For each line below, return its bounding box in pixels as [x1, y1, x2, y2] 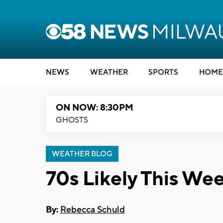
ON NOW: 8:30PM [56, 102, 133, 113]
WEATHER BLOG [52, 149, 112, 159]
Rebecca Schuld [60, 204, 125, 216]
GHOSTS [56, 115, 88, 125]
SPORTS [148, 68, 178, 77]
